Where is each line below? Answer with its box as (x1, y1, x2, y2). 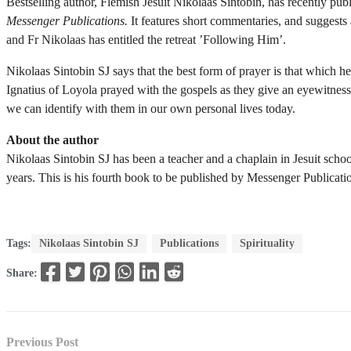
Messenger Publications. (6, 14, 128, 28)
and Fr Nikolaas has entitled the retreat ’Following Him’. (6, 33, 289, 47)
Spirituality (240, 237, 295, 250)
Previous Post (6, 335, 78, 349)
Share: (6, 267, 41, 280)
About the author (6, 133, 99, 147)
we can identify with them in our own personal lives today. (6, 102, 295, 116)
